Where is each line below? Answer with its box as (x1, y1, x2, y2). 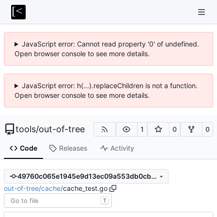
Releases (59, 144, 87, 153)
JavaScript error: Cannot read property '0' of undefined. (21, 40, 199, 48)
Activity (110, 144, 134, 153)
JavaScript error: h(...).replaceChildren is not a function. (21, 81, 198, 90)
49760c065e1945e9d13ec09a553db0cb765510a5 (151, 172, 156, 181)
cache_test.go (63, 184, 108, 192)
